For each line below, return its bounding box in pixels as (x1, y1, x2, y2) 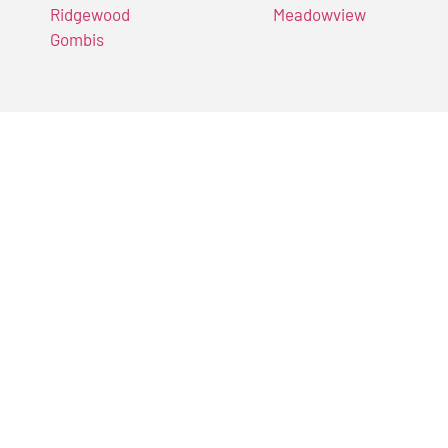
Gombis (50, 29, 104, 50)
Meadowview (272, 4, 366, 25)
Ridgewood (50, 4, 130, 25)
